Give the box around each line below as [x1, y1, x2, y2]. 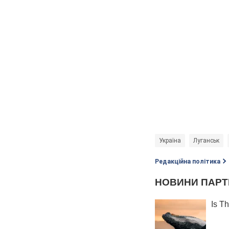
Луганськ [193, 137, 219, 145]
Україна [159, 137, 181, 145]
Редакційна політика [155, 158, 220, 166]
